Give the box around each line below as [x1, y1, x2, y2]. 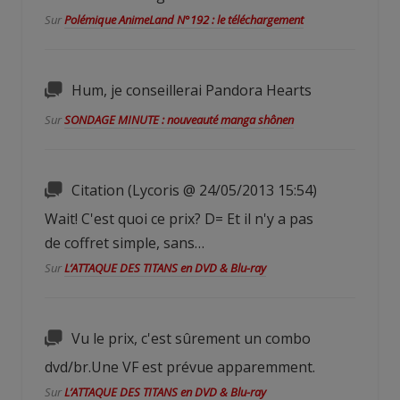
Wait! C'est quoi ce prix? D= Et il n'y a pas [45, 208, 313, 229]
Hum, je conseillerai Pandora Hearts [71, 79, 312, 100]
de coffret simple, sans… [45, 232, 204, 253]
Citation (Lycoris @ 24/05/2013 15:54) [71, 179, 317, 200]
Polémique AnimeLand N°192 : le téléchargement [64, 11, 304, 28]
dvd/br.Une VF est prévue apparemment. [45, 356, 315, 377]
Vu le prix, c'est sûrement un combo [71, 328, 311, 348]
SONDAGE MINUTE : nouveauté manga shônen [64, 111, 294, 128]
